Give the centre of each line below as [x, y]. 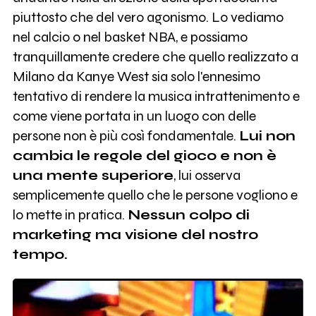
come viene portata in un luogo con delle [134, 116]
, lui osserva [207, 175]
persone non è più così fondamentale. [126, 135]
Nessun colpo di [188, 214]
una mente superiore [93, 175]
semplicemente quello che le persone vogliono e [155, 195]
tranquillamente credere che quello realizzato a [155, 56]
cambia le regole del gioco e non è [144, 155]
